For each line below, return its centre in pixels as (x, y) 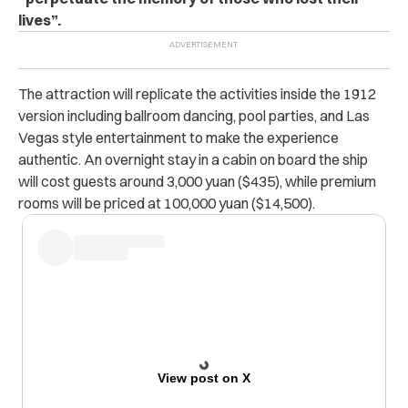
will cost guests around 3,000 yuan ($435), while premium (197, 182)
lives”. (40, 20)
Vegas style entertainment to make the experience (178, 138)
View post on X (204, 378)
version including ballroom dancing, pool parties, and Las (194, 116)
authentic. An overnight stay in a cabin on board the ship (193, 160)
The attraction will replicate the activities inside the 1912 (197, 94)
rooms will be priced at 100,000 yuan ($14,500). (167, 204)
